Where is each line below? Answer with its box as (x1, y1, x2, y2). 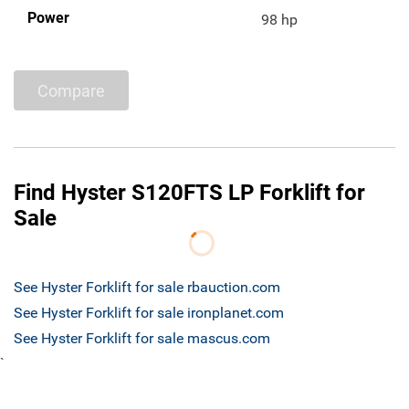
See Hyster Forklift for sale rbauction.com (14, 278, 280, 297)
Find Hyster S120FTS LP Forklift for (14, 180, 365, 206)
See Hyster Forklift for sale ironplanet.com (14, 304, 284, 322)
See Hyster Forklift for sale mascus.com (14, 330, 270, 348)
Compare (37, 80, 105, 100)
